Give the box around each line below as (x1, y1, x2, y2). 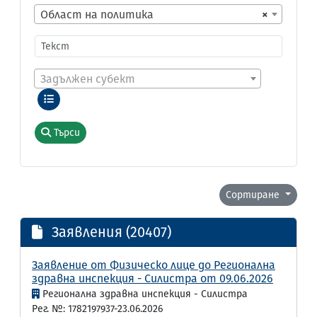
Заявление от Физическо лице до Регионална (32, 258, 275, 272)
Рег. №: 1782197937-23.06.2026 (32, 303, 163, 315)
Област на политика (40, 8, 154, 21)
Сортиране (226, 189, 283, 201)
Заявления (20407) (48, 224, 171, 241)
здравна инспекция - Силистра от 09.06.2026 (32, 272, 273, 285)
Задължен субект (40, 72, 135, 86)
